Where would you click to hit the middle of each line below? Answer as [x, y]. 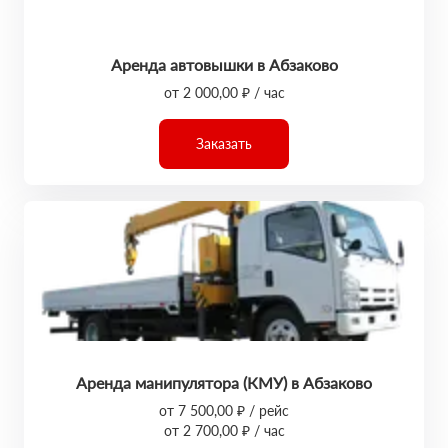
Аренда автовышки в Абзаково [224, 64]
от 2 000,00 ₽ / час [224, 92]
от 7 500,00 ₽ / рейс [224, 410]
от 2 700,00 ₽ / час [224, 430]
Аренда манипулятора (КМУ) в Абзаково [224, 382]
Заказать [224, 143]
